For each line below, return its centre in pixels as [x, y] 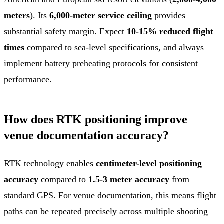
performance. [28, 79]
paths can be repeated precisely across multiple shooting [106, 211]
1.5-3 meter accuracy [129, 179]
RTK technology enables [50, 163]
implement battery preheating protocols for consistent [101, 63]
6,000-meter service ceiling [101, 15]
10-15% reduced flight [170, 31]
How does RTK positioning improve [96, 119]
